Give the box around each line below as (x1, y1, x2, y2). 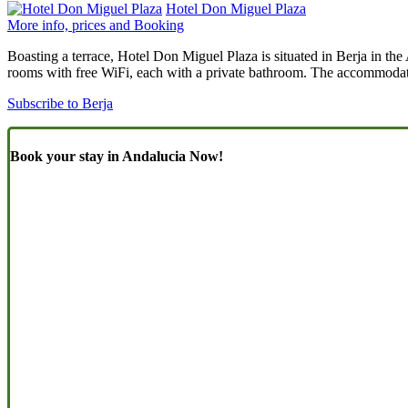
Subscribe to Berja (7, 95, 113, 111)
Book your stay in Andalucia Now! (10, 148, 223, 165)
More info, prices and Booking (7, 16, 184, 33)
